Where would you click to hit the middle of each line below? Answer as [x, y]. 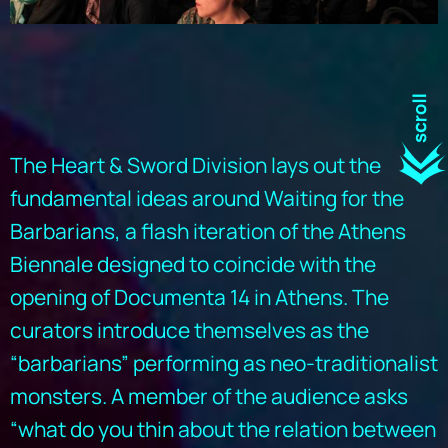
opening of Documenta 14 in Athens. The [199, 297]
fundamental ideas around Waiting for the [207, 198]
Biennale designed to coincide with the [193, 264]
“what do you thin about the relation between [223, 429]
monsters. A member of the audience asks [209, 396]
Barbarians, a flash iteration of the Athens [208, 231]
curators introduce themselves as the [189, 330]
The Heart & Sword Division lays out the [195, 165]
